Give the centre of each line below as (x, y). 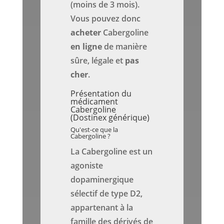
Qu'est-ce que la (94, 130)
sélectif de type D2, (107, 194)
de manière (125, 47)
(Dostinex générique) (110, 118)
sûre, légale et (98, 61)
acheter (86, 33)
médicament (94, 102)
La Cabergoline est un (112, 152)
